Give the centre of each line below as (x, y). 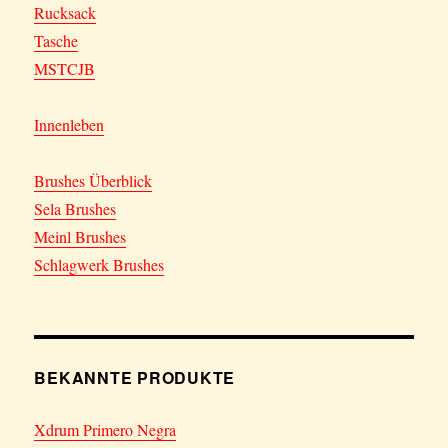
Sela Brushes (75, 209)
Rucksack (65, 13)
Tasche (56, 41)
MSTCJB (65, 69)
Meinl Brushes (80, 237)
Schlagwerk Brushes (99, 265)
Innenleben (69, 125)
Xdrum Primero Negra (105, 430)
